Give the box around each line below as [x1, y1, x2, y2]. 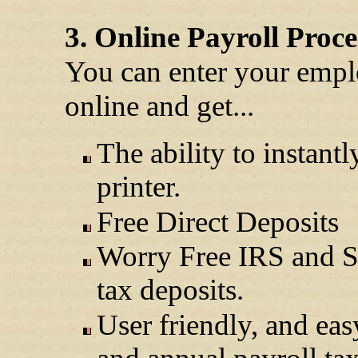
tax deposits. [97, 273, 244, 307]
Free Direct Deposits [97, 205, 339, 238]
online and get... [65, 89, 254, 122]
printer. [97, 170, 181, 204]
